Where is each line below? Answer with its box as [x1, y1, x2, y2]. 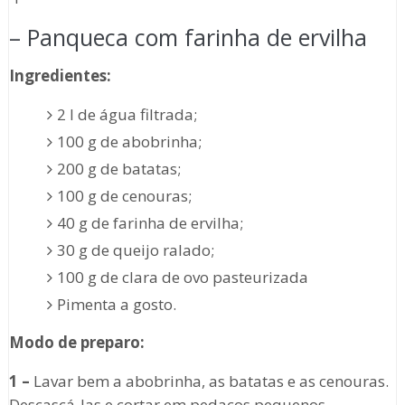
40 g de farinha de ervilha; [57, 212, 244, 234]
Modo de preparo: [8, 332, 145, 353]
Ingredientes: [8, 65, 111, 87]
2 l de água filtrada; [57, 104, 198, 126]
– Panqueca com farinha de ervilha [8, 22, 367, 53]
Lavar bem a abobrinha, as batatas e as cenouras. [29, 371, 389, 392]
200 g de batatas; [57, 158, 182, 180]
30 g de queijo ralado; [57, 240, 215, 261]
